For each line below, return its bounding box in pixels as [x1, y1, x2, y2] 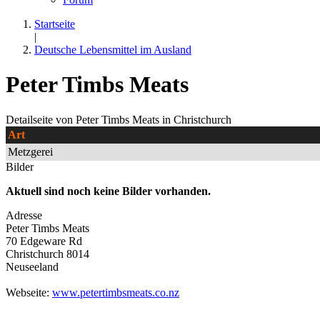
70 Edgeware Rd [6, 234, 82, 247]
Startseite [34, 18, 75, 30]
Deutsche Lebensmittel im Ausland [34, 44, 191, 56]
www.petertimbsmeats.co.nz [52, 286, 179, 299]
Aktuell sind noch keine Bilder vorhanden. [6, 184, 211, 197]
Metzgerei [8, 145, 53, 158]
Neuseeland [6, 260, 59, 273]
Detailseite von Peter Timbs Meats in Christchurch [6, 113, 231, 126]
